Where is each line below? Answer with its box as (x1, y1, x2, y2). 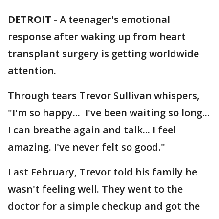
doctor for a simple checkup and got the (8, 199, 200, 213)
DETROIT (8, 13, 51, 26)
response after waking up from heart (8, 30, 186, 43)
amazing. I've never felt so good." (8, 140, 165, 153)
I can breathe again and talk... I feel (8, 123, 176, 136)
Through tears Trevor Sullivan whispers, (8, 89, 199, 102)
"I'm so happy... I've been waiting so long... (8, 106, 210, 119)
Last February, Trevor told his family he (8, 165, 197, 178)
